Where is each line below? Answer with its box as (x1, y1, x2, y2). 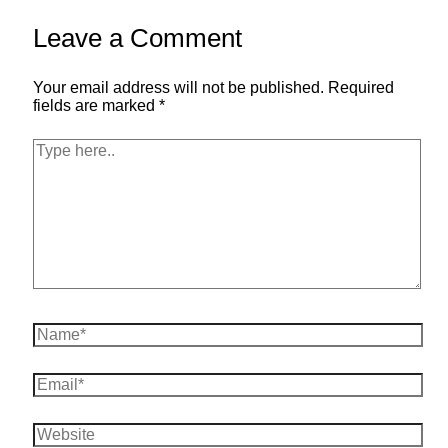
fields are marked (32, 97, 159, 115)
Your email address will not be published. (32, 79, 324, 97)
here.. (31, 156, 72, 174)
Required (327, 79, 394, 97)
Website (31, 422, 90, 440)
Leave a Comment (32, 23, 242, 54)
